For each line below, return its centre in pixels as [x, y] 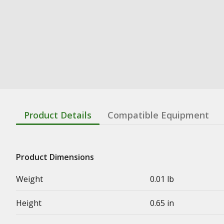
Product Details [58, 115]
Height [29, 203]
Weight [29, 179]
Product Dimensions [55, 157]
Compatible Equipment [158, 115]
